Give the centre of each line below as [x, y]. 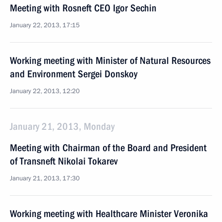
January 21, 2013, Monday [62, 126]
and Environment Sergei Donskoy [74, 74]
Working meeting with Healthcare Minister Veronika [109, 214]
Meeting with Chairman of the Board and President [108, 148]
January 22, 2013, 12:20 [45, 91]
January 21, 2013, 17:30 [45, 178]
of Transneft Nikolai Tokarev [64, 161]
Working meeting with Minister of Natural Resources [110, 60]
